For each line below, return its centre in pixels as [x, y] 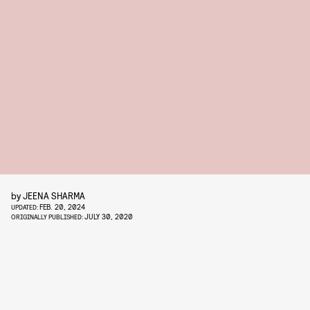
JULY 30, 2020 [109, 216]
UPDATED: [25, 207]
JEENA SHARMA [54, 195]
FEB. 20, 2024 [62, 207]
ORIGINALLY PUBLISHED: [48, 217]
